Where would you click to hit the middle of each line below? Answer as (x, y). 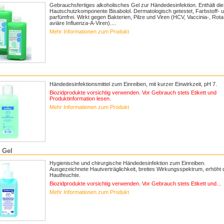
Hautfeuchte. (65, 175)
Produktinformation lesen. (80, 98)
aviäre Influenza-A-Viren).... (83, 23)
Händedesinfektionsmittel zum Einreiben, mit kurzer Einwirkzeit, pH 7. (133, 84)
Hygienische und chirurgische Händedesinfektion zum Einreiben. (127, 163)
